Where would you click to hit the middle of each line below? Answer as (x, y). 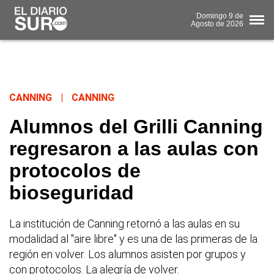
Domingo (212, 16)
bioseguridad (72, 193)
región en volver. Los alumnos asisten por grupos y (128, 254)
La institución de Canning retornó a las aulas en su (124, 224)
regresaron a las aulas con (134, 149)
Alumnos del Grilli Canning (136, 127)
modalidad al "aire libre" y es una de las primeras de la (133, 239)
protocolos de (75, 171)
